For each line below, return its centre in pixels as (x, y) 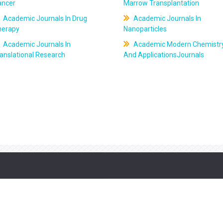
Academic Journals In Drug (45, 18)
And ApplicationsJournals (164, 55)
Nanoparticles (145, 29)
